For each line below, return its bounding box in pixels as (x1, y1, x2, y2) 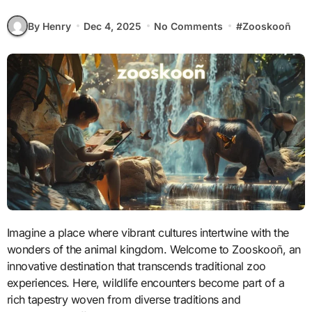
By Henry (27, 19, 71, 32)
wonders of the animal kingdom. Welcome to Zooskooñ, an (6, 242, 301, 256)
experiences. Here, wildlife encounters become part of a (6, 275, 285, 290)
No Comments (154, 19, 224, 32)
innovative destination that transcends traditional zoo (6, 258, 266, 273)
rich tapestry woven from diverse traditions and (6, 292, 241, 306)
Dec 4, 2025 (83, 19, 141, 32)
